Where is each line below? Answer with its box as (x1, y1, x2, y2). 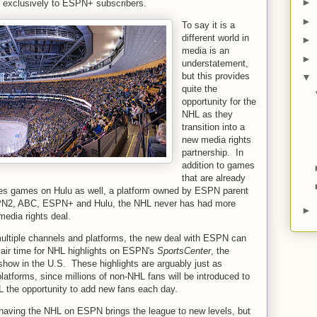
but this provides (182, 70, 250, 81)
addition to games (182, 159, 255, 171)
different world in (182, 32, 249, 43)
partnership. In (182, 146, 243, 158)
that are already (182, 172, 246, 183)
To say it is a (182, 19, 235, 30)
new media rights (182, 134, 251, 145)
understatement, (182, 57, 248, 69)
